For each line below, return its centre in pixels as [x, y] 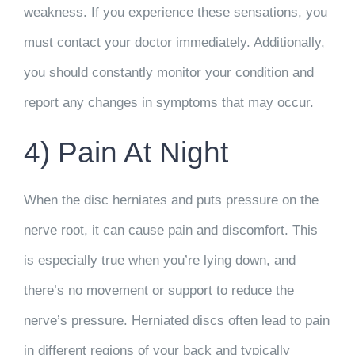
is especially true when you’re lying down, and [160, 260]
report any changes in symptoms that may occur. [169, 103]
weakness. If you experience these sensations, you [176, 13]
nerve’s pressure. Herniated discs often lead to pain [177, 321]
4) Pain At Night [126, 153]
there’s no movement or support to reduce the [159, 290]
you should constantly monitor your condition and [169, 73]
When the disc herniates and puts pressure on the [171, 200]
